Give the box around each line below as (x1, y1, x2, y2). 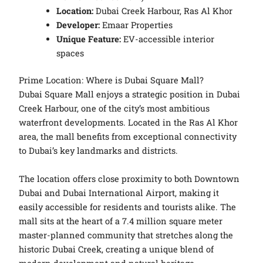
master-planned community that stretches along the (19, 229, 234, 241)
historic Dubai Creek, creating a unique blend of (19, 243, 214, 255)
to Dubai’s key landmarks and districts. (19, 145, 178, 157)
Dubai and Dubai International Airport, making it (19, 187, 220, 198)
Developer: (56, 19, 100, 31)
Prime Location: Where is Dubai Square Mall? (19, 75, 204, 86)
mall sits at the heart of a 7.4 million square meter (19, 215, 223, 227)
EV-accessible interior (121, 33, 215, 45)
